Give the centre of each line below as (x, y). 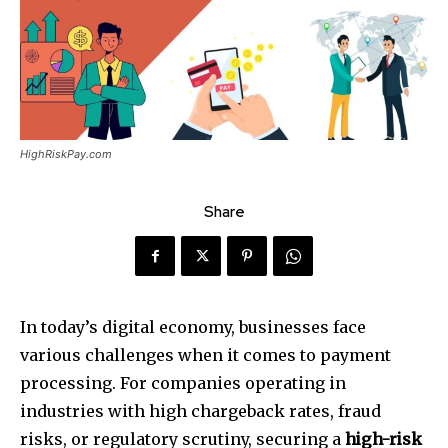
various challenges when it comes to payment (205, 355)
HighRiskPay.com (66, 154)
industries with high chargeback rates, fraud (200, 411)
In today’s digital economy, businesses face (193, 327)
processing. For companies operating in (183, 383)
